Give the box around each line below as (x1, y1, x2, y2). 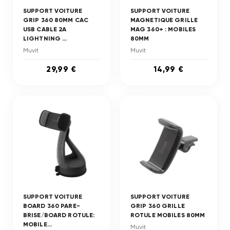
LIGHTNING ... (23, 35, 67, 42)
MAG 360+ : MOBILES (130, 26, 196, 33)
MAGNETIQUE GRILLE (130, 16, 198, 24)
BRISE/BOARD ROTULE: (23, 212, 95, 219)
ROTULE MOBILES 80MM (130, 212, 205, 219)
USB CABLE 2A (23, 26, 67, 33)
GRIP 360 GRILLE (130, 202, 185, 209)
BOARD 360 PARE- (23, 202, 80, 209)
